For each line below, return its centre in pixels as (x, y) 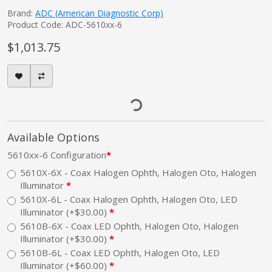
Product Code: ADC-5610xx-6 (65, 25)
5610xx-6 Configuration (57, 155)
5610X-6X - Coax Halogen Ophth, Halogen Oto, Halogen (138, 173)
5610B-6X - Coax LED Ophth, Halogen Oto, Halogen (129, 226)
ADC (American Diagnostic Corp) (99, 13)
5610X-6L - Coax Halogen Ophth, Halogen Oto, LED (129, 199)
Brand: (21, 13)
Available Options (53, 138)
